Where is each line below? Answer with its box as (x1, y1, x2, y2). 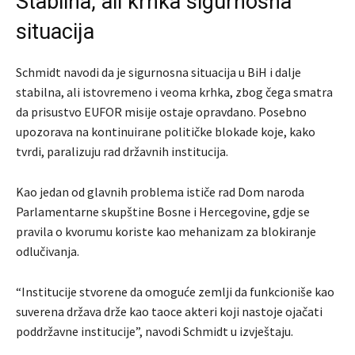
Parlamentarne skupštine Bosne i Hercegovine (16, 204, 267, 220)
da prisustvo (16, 104, 84, 120)
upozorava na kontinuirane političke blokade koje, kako (16, 124, 315, 140)
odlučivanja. (16, 243, 79, 260)
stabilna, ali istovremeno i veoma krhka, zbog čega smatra (16, 84, 333, 101)
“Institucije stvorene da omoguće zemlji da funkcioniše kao (16, 284, 334, 300)
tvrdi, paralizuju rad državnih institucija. (16, 143, 228, 160)
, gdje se (267, 204, 310, 220)
